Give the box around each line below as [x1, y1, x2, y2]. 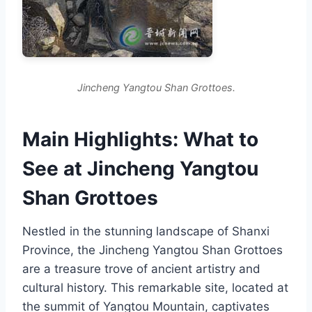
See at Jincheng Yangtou [22, 156, 258, 180]
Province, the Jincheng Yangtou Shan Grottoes [22, 242, 283, 257]
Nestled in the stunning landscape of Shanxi [22, 224, 270, 238]
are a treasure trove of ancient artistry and [22, 261, 260, 276]
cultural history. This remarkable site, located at [22, 280, 288, 295]
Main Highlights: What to [22, 127, 258, 151]
